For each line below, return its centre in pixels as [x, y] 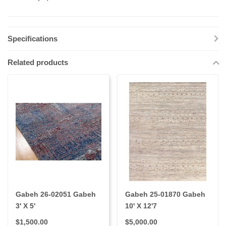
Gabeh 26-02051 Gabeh [56, 194]
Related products [38, 63]
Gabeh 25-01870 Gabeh [165, 194]
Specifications [33, 39]
